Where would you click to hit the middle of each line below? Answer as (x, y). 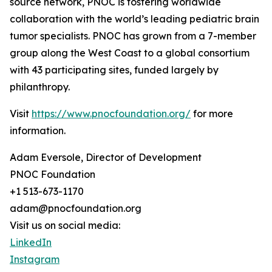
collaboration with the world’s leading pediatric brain (134, 19)
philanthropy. (40, 87)
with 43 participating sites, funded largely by (114, 70)
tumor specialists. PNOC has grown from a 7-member (133, 36)
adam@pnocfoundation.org (76, 209)
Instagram (35, 260)
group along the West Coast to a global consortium (130, 53)
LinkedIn (31, 243)
